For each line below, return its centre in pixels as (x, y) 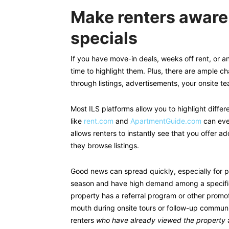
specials (104, 38)
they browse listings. (105, 145)
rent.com (99, 121)
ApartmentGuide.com (167, 121)
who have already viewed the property (161, 220)
